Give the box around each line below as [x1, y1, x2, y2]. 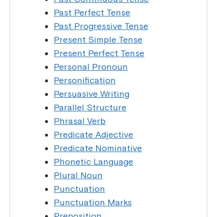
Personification [54, 75, 116, 86]
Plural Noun [54, 170, 103, 181]
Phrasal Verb [54, 116, 106, 126]
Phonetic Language [54, 156, 133, 167]
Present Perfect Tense [54, 48, 144, 59]
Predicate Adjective [54, 129, 133, 140]
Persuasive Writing [54, 89, 129, 99]
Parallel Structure [54, 102, 126, 113]
